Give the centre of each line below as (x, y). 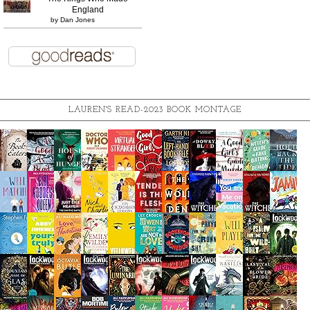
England (88, 9)
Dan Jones (77, 19)
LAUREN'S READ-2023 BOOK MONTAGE (155, 110)
